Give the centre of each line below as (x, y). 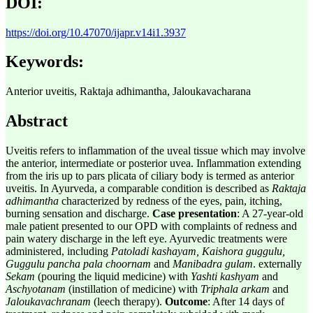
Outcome (186, 302)
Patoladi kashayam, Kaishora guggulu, (198, 252)
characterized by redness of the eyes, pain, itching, (172, 201)
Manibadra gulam (213, 264)
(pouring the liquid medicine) (100, 277)
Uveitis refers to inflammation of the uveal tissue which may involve (155, 151)
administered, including (58, 252)
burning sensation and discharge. (79, 214)
